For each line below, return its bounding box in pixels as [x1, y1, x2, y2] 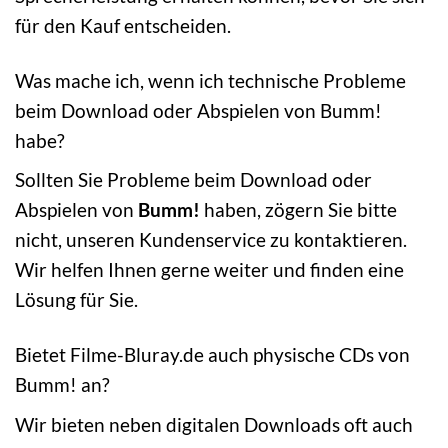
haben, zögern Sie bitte [200, 198, 397, 222]
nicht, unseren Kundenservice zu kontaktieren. [15, 228, 407, 252]
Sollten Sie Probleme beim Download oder [15, 168, 372, 192]
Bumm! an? [15, 373, 110, 397]
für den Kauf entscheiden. [15, 13, 231, 37]
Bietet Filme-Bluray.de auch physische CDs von [15, 343, 410, 367]
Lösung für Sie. [15, 288, 138, 312]
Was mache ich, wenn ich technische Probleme [15, 68, 406, 92]
